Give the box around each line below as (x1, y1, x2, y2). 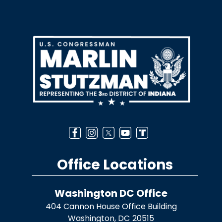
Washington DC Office (55, 186, 167, 200)
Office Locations (57, 155, 173, 174)
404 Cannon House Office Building (45, 200, 177, 212)
